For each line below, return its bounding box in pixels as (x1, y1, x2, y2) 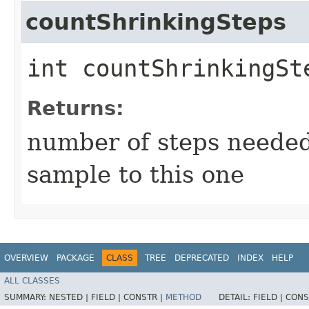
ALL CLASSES (4, 276, 60, 286)
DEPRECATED (175, 252, 229, 263)
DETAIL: (219, 292, 253, 303)
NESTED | (49, 292, 91, 303)
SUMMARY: (4, 292, 49, 303)
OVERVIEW (4, 252, 48, 263)
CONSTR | (123, 292, 166, 303)
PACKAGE (57, 252, 94, 263)
